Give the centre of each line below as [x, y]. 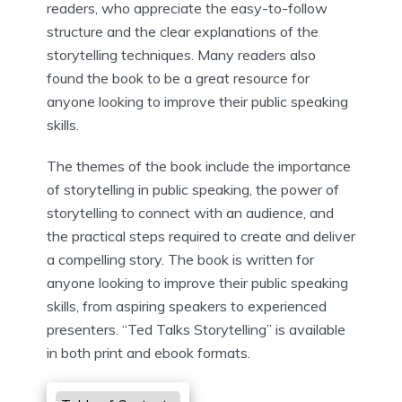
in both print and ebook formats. [149, 353]
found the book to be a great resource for [178, 79]
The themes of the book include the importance [199, 166]
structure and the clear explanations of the [183, 32]
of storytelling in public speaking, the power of [193, 190]
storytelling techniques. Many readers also [181, 55]
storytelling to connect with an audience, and [190, 213]
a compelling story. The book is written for [180, 260]
